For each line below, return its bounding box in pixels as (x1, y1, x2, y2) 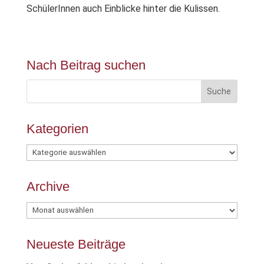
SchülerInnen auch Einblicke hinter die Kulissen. (26, 3, 220, 14)
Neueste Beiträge (26, 237, 126, 252)
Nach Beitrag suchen (26, 58, 146, 72)
